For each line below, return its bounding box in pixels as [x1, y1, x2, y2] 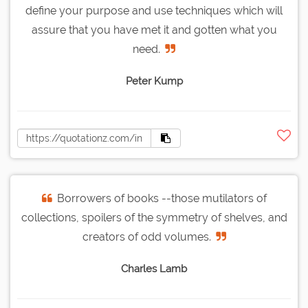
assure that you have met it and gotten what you [31, 23, 277, 37]
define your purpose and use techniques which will [25, 4, 283, 18]
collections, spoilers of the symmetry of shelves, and [21, 211, 287, 225]
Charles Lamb [121, 263, 187, 276]
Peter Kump [125, 75, 183, 88]
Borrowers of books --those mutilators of [56, 192, 267, 206]
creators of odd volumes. [82, 230, 211, 244]
